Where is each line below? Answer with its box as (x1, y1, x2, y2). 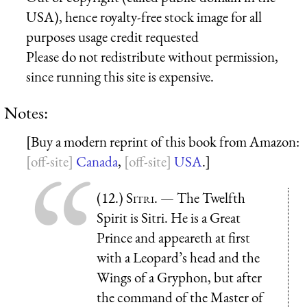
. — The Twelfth (154, 188, 245, 207)
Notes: (4, 101, 48, 123)
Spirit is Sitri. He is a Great (97, 208, 241, 227)
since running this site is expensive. (26, 66, 214, 86)
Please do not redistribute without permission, (26, 47, 278, 66)
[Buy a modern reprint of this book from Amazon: (26, 132, 299, 151)
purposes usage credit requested (26, 27, 199, 46)
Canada (76, 151, 118, 171)
